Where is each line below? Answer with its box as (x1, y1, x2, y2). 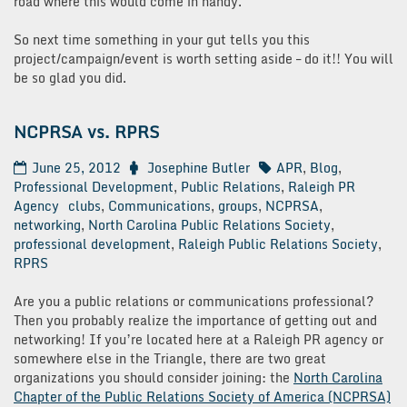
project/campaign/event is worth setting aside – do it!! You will (14, 48, 393, 70)
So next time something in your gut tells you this (14, 29, 310, 51)
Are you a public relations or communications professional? (14, 291, 373, 313)
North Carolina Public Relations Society (88, 214, 331, 236)
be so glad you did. (14, 67, 126, 89)
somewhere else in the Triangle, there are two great (14, 348, 326, 370)
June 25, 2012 (32, 157, 121, 179)
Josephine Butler (147, 157, 250, 179)
